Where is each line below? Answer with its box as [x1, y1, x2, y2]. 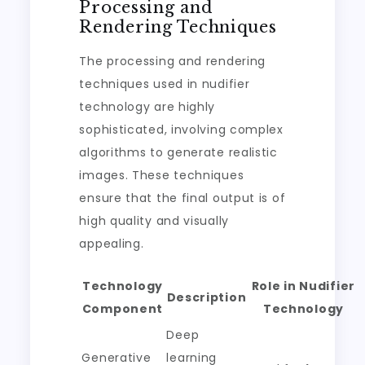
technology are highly [79, 99, 216, 116]
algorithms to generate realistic [79, 144, 278, 161]
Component [81, 301, 164, 318]
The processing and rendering [79, 53, 266, 70]
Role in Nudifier [251, 278, 355, 295]
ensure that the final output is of [79, 190, 286, 207]
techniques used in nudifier [79, 76, 250, 93]
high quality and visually [79, 213, 229, 230]
